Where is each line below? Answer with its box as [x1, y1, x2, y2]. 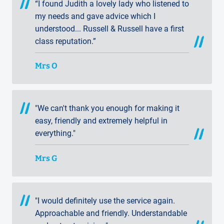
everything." [35, 128, 75, 138]
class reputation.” [35, 36, 96, 46]
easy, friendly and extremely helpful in [35, 116, 167, 126]
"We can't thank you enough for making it [35, 103, 179, 113]
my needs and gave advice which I [35, 11, 155, 21]
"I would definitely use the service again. [35, 195, 175, 205]
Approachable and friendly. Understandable [35, 208, 187, 218]
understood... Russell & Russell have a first [35, 23, 184, 33]
